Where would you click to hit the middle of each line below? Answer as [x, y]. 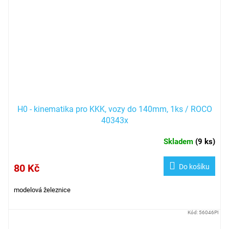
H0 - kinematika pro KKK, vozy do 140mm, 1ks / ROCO [114, 109]
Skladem [179, 142]
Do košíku [194, 167]
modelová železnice [42, 190]
